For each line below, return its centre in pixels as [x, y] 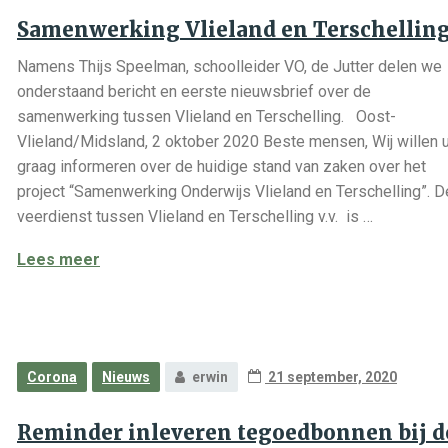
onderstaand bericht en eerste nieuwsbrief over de [194, 91]
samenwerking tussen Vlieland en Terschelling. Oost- [206, 116]
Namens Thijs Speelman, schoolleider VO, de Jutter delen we [229, 66]
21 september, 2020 [331, 377]
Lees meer [58, 259]
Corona [52, 377]
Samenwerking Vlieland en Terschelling [248, 258]
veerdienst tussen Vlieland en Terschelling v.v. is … [195, 216]
